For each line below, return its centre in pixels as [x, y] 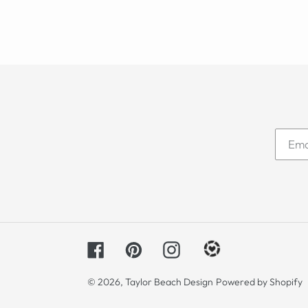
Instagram [206, 247]
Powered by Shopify [259, 282]
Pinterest [164, 247]
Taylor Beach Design [169, 282]
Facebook [130, 247]
